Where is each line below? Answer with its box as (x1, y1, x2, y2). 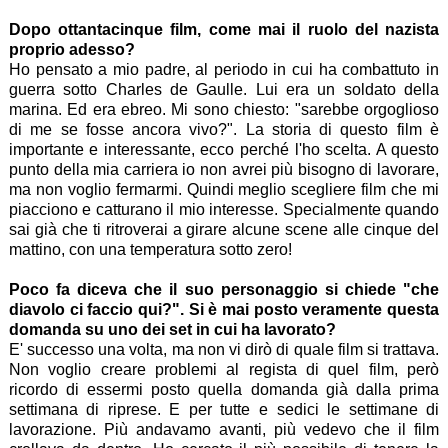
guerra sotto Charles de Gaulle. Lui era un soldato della (8, 80, 440, 98)
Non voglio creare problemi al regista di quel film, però (8, 360, 440, 378)
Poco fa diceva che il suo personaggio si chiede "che (8, 280, 440, 298)
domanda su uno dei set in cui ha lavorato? (8, 320, 336, 338)
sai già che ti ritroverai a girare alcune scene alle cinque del (8, 220, 440, 238)
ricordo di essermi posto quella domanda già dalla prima (8, 380, 440, 398)
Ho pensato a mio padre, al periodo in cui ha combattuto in (8, 60, 440, 78)
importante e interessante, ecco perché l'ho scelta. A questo (8, 140, 440, 158)
